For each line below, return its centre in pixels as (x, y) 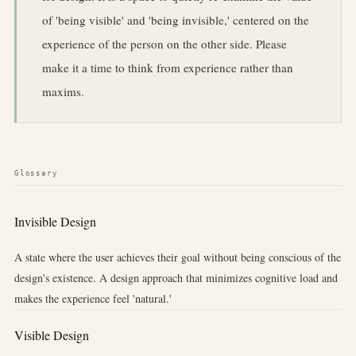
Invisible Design (55, 222)
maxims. (63, 92)
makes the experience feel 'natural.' (93, 298)
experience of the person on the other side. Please (164, 44)
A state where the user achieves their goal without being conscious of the (177, 257)
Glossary (36, 173)
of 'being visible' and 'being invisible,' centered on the (175, 20)
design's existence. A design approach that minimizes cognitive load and (176, 277)
